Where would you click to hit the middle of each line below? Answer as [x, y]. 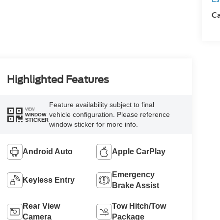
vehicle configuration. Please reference [109, 115]
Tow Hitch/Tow [139, 206]
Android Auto [47, 151]
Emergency [134, 174]
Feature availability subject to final [101, 105]
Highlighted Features [58, 80]
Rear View [41, 206]
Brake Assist [136, 185]
